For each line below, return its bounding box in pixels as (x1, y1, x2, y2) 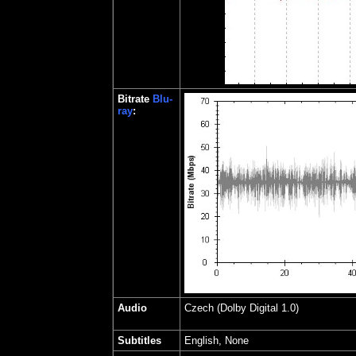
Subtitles (118, 335, 161, 346)
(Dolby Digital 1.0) (214, 302, 302, 314)
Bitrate (118, 93, 153, 105)
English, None (184, 335, 249, 346)
